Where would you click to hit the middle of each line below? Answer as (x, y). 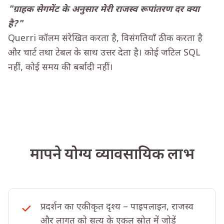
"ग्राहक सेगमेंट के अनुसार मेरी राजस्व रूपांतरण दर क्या (104, 10)
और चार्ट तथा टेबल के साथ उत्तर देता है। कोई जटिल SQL (104, 53)
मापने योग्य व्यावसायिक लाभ (112, 155)
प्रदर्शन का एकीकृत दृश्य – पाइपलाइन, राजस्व (117, 207)
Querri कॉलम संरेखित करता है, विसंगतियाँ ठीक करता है (105, 39)
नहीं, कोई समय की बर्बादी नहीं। (60, 68)
